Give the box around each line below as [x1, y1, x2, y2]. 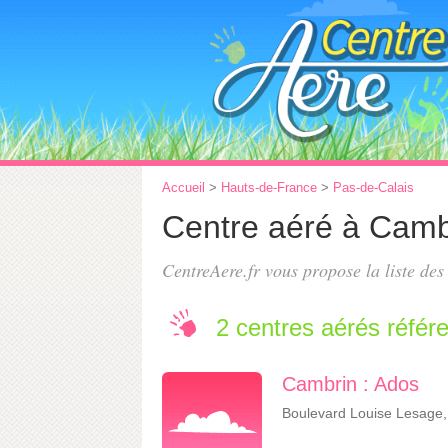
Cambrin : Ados [282, 373, 419, 395]
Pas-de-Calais [333, 180, 414, 195]
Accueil [162, 180, 205, 195]
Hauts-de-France [221, 180, 317, 195]
